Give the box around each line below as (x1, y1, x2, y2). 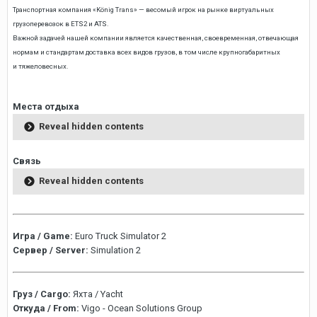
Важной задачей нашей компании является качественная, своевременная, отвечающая (13, 34, 299, 42)
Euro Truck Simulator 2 (75, 230, 166, 241)
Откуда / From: (13, 302, 81, 313)
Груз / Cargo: (13, 288, 73, 299)
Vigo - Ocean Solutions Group (81, 302, 202, 313)
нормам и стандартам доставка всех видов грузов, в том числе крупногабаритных (13, 48, 280, 57)
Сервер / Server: (13, 244, 91, 255)
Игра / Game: (13, 230, 75, 241)
